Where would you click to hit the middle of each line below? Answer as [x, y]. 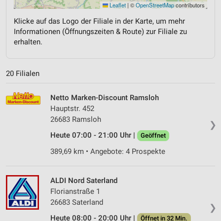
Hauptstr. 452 [72, 109]
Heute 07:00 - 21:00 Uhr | [94, 135]
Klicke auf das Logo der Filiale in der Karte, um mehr [99, 21]
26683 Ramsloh [76, 120]
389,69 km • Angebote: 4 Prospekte [108, 152]
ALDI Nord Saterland [84, 181]
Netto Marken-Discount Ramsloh [105, 98]
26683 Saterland [77, 203]
